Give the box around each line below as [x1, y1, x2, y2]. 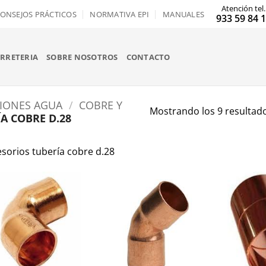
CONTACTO [126, 51, 170, 62]
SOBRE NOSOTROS [46, 51, 118, 62]
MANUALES [163, 8, 205, 20]
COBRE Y [79, 97, 123, 113]
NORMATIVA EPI [90, 8, 150, 20]
